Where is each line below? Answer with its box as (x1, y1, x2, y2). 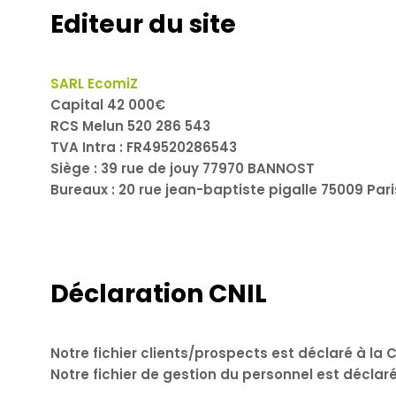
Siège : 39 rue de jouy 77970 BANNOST (50, 158, 315, 178)
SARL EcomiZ (50, 73, 138, 93)
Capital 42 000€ (50, 95, 165, 114)
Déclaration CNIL (50, 276, 267, 311)
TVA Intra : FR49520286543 (50, 137, 237, 156)
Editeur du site (50, 6, 236, 42)
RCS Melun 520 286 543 (50, 116, 210, 135)
